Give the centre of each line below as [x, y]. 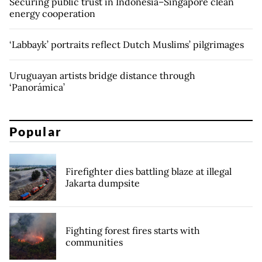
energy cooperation [52, 14]
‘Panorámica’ [37, 87]
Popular [36, 131]
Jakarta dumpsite [103, 183]
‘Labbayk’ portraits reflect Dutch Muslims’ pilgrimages [127, 45]
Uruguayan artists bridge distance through [102, 76]
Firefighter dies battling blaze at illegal [149, 171]
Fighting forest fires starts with [133, 230]
